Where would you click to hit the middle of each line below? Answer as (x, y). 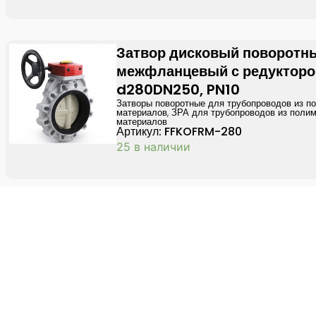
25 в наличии (154, 147)
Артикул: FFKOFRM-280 (180, 132)
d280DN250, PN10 (178, 90)
